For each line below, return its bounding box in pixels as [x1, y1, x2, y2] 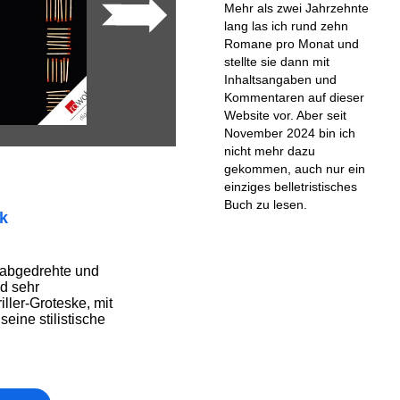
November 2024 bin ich [223, 125, 355, 140]
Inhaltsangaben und [223, 71, 337, 87]
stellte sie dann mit [223, 54, 329, 69]
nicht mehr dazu [223, 143, 315, 158]
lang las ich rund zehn [223, 18, 348, 33]
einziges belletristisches [223, 179, 357, 194]
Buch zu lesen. [223, 196, 307, 212]
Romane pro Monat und [223, 36, 359, 51]
